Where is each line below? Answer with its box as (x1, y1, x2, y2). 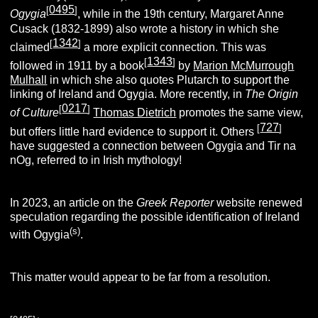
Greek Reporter (136, 197, 214, 209)
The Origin (245, 88, 299, 101)
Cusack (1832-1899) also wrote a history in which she (10, 22, 280, 35)
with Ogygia (10, 229, 70, 241)
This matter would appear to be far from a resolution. (10, 271, 271, 284)
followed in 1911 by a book (10, 60, 145, 72)
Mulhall (10, 74, 48, 87)
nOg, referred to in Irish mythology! (10, 154, 182, 166)
